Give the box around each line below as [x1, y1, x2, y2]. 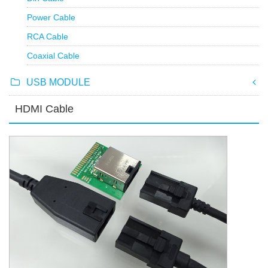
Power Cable [27, 13, 75, 23]
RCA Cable [27, 32, 68, 42]
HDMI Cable [15, 103, 74, 115]
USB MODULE [26, 77, 90, 88]
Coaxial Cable [27, 51, 80, 61]
